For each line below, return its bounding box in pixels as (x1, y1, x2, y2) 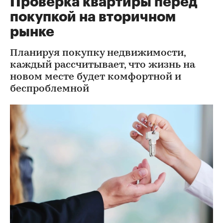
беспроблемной (10, 84, 89, 95)
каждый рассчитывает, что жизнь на (10, 60, 195, 71)
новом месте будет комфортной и (10, 72, 181, 83)
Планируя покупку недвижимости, (10, 48, 186, 59)
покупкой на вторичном (10, 10, 176, 24)
